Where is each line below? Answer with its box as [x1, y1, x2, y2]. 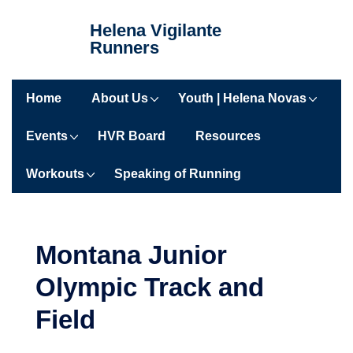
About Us [91, 91, 148, 105]
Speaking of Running [114, 167, 241, 180]
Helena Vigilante [90, 20, 221, 40]
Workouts [26, 167, 84, 180]
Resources [195, 129, 261, 143]
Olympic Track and [35, 273, 264, 302]
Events [26, 129, 68, 143]
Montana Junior [35, 240, 227, 269]
